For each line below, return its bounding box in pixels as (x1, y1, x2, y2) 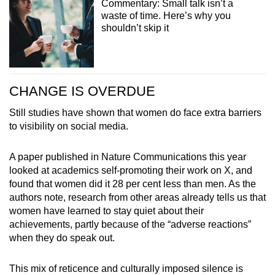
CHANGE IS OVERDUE (9, 83, 155, 99)
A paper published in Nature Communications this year (9, 151, 246, 162)
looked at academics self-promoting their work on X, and (9, 165, 252, 176)
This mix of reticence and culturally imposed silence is (9, 263, 243, 274)
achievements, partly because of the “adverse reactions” (9, 219, 251, 230)
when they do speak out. (9, 232, 117, 243)
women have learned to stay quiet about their (9, 205, 204, 216)
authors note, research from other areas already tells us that (9, 192, 266, 203)
